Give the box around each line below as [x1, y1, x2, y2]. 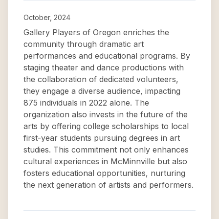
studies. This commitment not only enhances [23, 145, 189, 154]
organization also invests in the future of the [23, 109, 188, 119]
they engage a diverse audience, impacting [23, 86, 180, 96]
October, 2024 [23, 13, 70, 22]
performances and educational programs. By [23, 51, 190, 61]
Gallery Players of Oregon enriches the [23, 27, 169, 37]
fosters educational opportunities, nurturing [23, 168, 185, 178]
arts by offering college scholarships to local [23, 121, 189, 131]
